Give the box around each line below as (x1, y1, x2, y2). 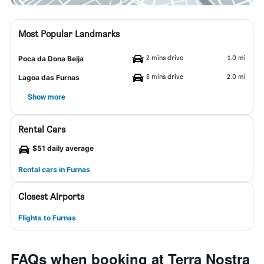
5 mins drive (146, 72, 183, 81)
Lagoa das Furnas (18, 73, 80, 82)
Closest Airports (18, 191, 84, 202)
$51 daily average (32, 144, 94, 153)
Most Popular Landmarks (18, 28, 120, 39)
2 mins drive (146, 53, 183, 62)
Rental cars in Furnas (18, 165, 90, 174)
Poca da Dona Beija (18, 54, 84, 63)
